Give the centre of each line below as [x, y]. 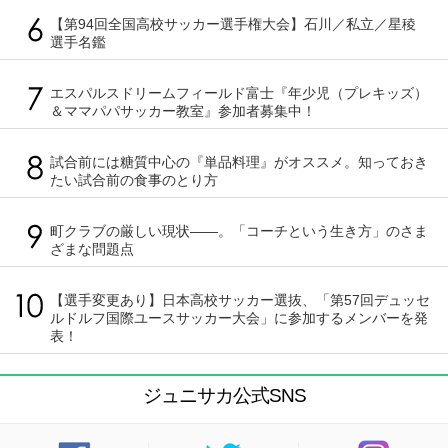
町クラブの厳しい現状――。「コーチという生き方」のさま [239, 231]
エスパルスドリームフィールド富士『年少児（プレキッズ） [239, 93]
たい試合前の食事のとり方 [134, 180]
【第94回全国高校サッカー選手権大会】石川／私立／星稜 [240, 24]
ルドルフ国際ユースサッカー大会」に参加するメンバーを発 [239, 318]
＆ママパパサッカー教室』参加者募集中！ [183, 111]
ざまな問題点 [92, 249]
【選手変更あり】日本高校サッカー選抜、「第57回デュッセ [240, 300]
